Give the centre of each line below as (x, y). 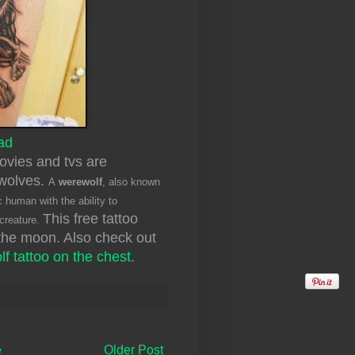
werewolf (80, 181)
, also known (131, 181)
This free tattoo (90, 218)
